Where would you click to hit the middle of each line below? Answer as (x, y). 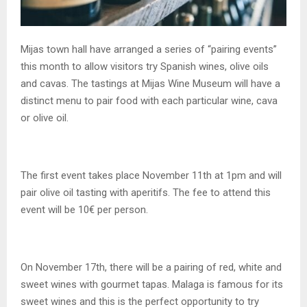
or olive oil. (45, 118)
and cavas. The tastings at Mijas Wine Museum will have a (150, 84)
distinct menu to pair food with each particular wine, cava (149, 101)
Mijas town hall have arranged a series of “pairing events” (149, 50)
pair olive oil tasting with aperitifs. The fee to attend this (146, 193)
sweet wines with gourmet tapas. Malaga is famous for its (152, 285)
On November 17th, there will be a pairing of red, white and (151, 268)
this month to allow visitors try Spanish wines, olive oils (145, 67)
